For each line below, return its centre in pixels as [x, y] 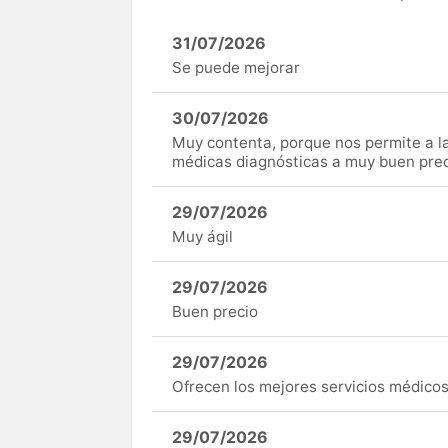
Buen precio [215, 312]
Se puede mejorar [236, 68]
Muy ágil [202, 237]
